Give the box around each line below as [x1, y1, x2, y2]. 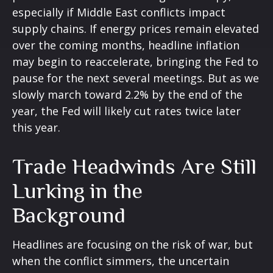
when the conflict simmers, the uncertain [12, 253, 229, 268]
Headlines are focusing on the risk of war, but [12, 236, 253, 252]
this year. [12, 119, 60, 135]
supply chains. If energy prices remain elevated [12, 21, 259, 36]
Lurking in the [12, 178, 143, 203]
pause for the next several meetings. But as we [12, 70, 259, 85]
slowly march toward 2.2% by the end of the [12, 87, 243, 102]
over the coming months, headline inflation [12, 37, 239, 52]
